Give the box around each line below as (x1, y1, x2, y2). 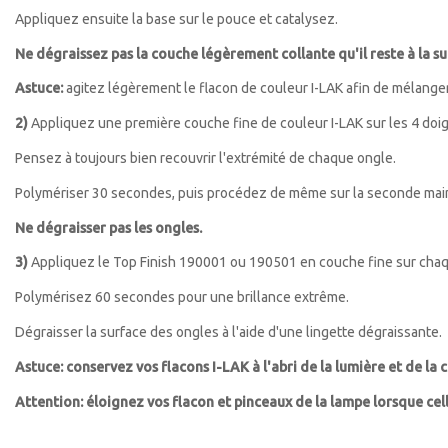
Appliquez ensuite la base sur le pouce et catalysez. (15, 10, 338, 27)
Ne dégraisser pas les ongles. (15, 219, 202, 236)
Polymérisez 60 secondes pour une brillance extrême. (15, 289, 349, 306)
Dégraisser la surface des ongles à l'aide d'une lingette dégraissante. (15, 323, 442, 340)
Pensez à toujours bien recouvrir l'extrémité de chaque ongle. (15, 149, 396, 166)
